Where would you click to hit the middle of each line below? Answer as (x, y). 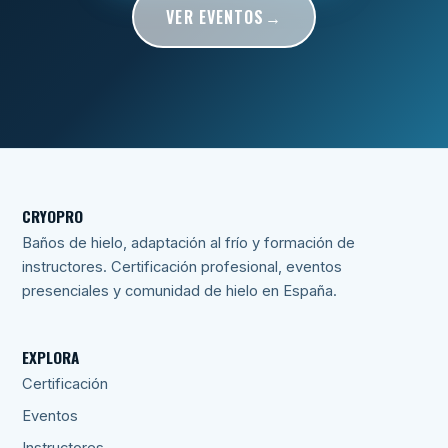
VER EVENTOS (215, 16)
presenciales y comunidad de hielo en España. (179, 291)
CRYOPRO (53, 215)
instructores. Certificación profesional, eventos (182, 267)
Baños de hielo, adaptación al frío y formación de (188, 243)
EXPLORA (51, 356)
